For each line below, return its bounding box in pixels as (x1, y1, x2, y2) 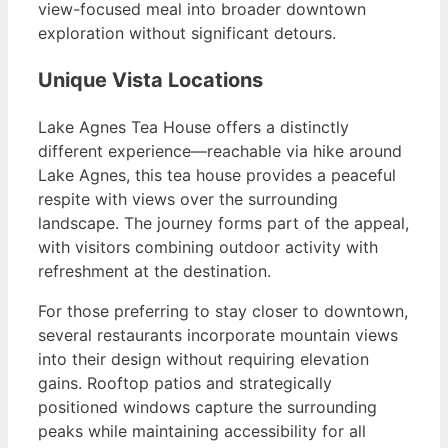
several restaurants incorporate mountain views (38, 325, 398, 346)
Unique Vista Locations (38, 68, 263, 93)
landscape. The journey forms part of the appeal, (38, 213, 409, 234)
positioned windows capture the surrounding (38, 397, 377, 418)
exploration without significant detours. (38, 23, 336, 44)
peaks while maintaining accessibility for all (38, 421, 366, 442)
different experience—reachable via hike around (38, 141, 402, 162)
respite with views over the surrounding (38, 189, 338, 210)
